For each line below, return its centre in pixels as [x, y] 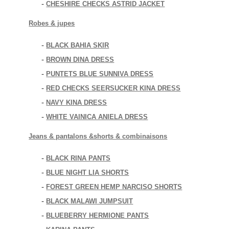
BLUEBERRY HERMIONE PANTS [98, 215]
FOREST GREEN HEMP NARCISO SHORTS [114, 187]
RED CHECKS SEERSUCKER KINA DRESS [113, 88]
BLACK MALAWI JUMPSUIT [90, 201]
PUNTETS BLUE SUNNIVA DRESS [100, 74]
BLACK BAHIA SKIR [78, 45]
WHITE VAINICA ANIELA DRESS [97, 117]
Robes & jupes [52, 23]
